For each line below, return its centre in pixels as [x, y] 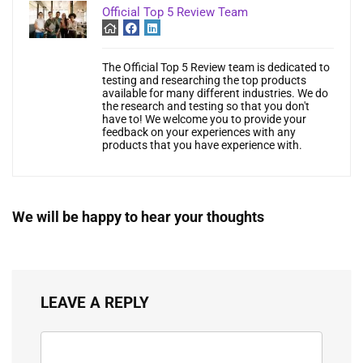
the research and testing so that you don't [206, 107]
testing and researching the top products [204, 81]
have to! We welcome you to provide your [204, 120]
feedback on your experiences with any [199, 132]
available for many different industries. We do [215, 94]
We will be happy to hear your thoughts [138, 217]
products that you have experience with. [202, 145]
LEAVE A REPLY [95, 303]
